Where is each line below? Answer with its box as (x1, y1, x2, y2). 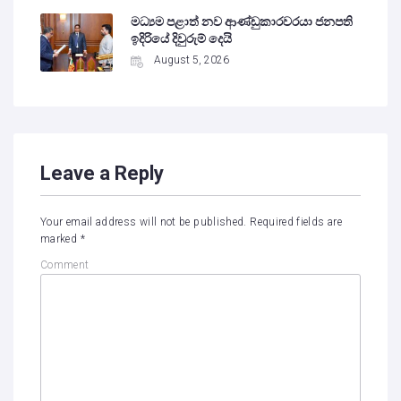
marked (40, 233, 81, 246)
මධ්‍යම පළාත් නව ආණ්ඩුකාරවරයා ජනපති (131, 14, 354, 30)
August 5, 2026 (154, 54, 230, 67)
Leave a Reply (40, 162, 164, 185)
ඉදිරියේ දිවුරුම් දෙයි (131, 31, 233, 47)
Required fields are (250, 216, 342, 229)
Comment (40, 259, 90, 272)
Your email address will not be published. (40, 216, 247, 229)
